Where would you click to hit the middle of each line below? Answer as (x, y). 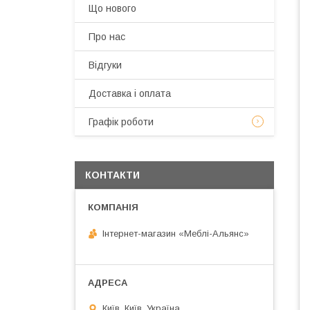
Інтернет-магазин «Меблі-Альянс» (176, 233)
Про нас (107, 37)
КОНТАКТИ (112, 175)
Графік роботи (121, 122)
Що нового (112, 8)
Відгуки (105, 65)
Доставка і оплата (130, 93)
